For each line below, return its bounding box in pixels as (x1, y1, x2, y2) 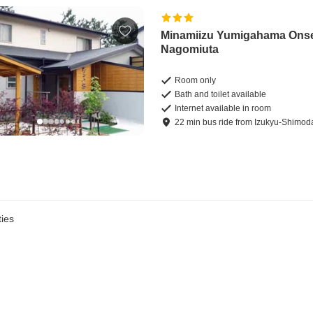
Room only (175, 75, 217, 85)
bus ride (203, 117, 234, 127)
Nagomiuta (161, 43, 219, 55)
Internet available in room (175, 103, 272, 113)
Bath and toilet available (175, 89, 267, 99)
